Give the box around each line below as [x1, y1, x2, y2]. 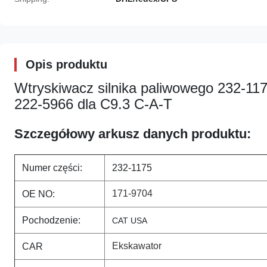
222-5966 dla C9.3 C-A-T [14, 96, 172, 112]
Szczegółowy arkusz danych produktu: [14, 126, 251, 141]
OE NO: [22, 189, 55, 199]
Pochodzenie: [22, 215, 80, 225]
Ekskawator [112, 241, 162, 251]
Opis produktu [26, 58, 107, 71]
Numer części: [22, 163, 82, 173]
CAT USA [112, 216, 147, 225]
